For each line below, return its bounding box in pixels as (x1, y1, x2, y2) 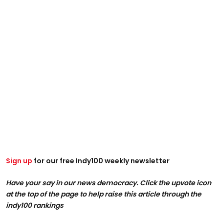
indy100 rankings (6, 200, 64, 211)
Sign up (6, 156, 32, 166)
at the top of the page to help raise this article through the (6, 189, 201, 199)
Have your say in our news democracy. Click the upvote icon (6, 178, 211, 188)
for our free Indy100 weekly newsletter (32, 156, 170, 166)
